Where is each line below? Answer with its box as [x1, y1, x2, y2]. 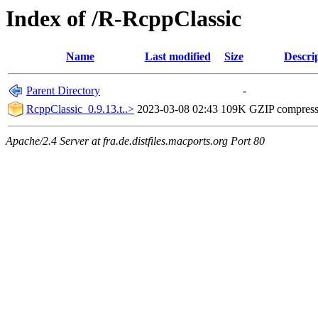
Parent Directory [26, 84, 100, 97]
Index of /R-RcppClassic [6, 6, 241, 31]
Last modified [144, 50, 211, 63]
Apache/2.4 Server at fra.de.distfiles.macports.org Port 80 [6, 135, 265, 148]
